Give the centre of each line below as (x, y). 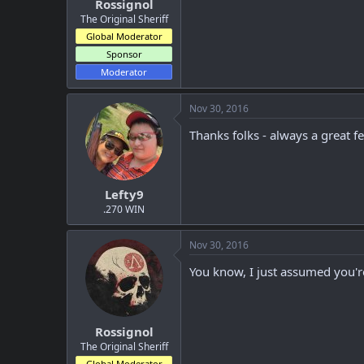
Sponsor (124, 54)
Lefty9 (124, 194)
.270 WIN (124, 209)
